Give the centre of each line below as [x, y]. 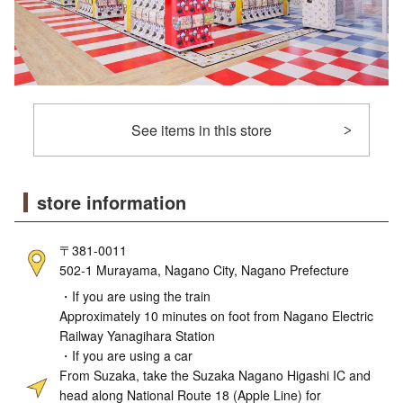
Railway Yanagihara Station [137, 336]
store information [112, 202]
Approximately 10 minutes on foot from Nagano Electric [216, 316]
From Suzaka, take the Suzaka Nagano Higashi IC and [215, 376]
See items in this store [201, 130]
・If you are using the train [135, 296]
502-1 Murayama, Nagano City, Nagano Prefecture [204, 270]
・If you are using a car [126, 356]
